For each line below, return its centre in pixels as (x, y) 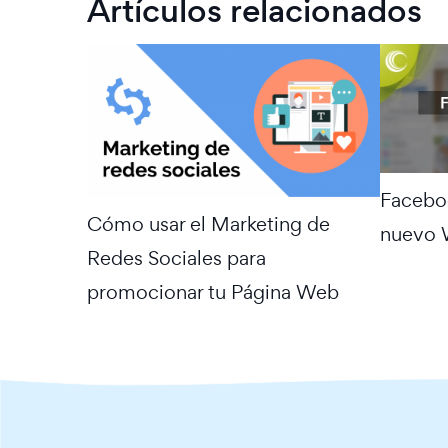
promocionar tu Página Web (213, 291)
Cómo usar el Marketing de (208, 223)
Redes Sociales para (176, 257)
